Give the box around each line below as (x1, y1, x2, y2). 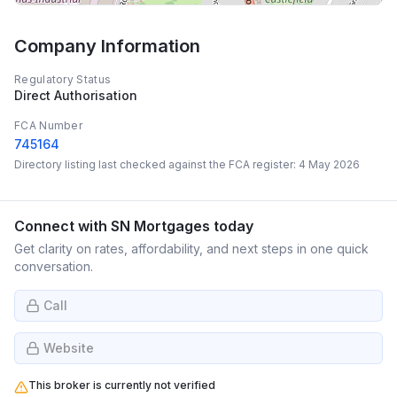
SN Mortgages (111, 217, 210, 235)
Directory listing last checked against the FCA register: (14, 158, 299, 171)
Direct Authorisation (14, 88, 137, 103)
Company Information (14, 35, 200, 57)
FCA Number (14, 119, 82, 132)
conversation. (14, 259, 93, 274)
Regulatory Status (14, 73, 112, 86)
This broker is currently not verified (28, 378, 215, 392)
